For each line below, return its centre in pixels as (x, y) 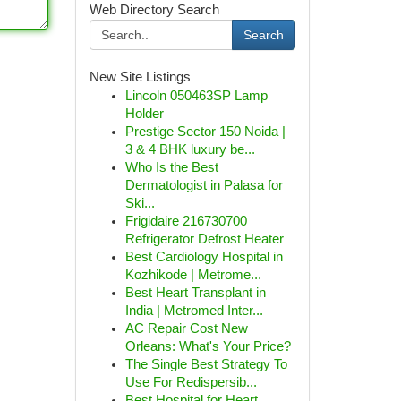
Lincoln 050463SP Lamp (196, 96)
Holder (144, 114)
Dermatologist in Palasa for (204, 185)
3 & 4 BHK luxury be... (190, 149)
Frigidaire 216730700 (186, 221)
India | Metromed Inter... (194, 311)
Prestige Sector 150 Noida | (205, 132)
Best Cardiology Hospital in (204, 257)
